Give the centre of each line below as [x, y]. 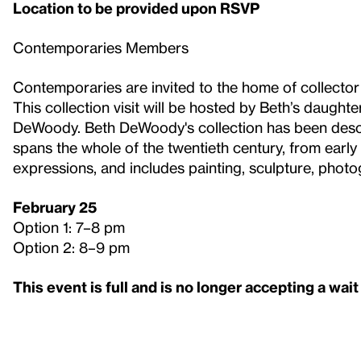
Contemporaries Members [101, 47]
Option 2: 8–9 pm [71, 247]
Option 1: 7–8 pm [69, 226]
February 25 [55, 206]
